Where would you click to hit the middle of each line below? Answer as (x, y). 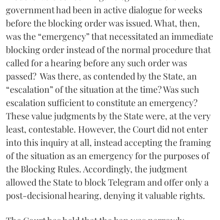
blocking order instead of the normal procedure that (108, 49)
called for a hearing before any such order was (96, 63)
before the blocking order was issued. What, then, (103, 23)
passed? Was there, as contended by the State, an (101, 76)
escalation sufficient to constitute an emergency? (102, 102)
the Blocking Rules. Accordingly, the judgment (96, 169)
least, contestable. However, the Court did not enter (107, 129)
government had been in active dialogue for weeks (104, 10)
